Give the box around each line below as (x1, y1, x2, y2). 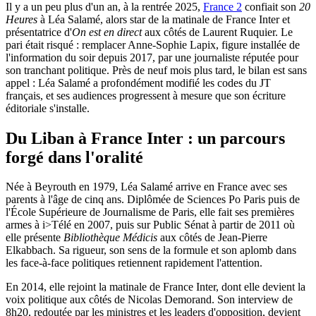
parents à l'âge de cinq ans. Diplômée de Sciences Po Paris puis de (6, 193, 300, 206)
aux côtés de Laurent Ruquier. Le (142, 25, 293, 38)
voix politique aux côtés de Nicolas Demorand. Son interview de (6, 293, 293, 306)
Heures (6, 13, 37, 25)
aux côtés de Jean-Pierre (157, 231, 267, 244)
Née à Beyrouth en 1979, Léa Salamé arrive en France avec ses (6, 181, 287, 193)
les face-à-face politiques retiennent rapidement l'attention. (6, 257, 262, 269)
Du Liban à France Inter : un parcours (6, 128, 285, 147)
